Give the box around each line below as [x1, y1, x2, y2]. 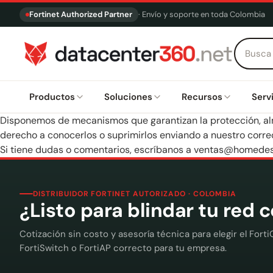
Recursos [182, 91, 222, 103]
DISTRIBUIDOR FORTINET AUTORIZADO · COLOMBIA [33, 189, 237, 199]
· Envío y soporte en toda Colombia [138, 9, 265, 19]
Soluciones [104, 91, 152, 103]
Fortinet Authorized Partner [29, 9, 132, 19]
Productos [29, 91, 75, 103]
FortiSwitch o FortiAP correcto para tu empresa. [19, 242, 227, 254]
